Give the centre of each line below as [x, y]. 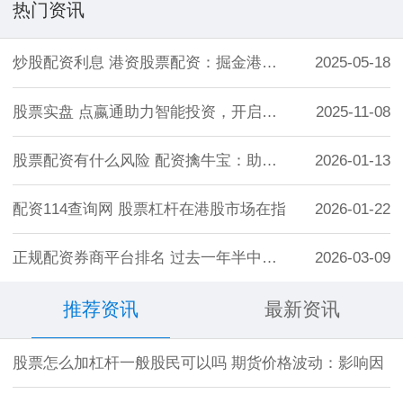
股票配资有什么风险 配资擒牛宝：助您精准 [269, 160]
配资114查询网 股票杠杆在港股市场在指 [149, 209]
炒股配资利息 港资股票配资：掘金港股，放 [269, 63]
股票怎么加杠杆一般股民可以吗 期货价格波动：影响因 [198, 363]
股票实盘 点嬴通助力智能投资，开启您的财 [269, 112]
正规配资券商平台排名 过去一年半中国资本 [269, 258]
